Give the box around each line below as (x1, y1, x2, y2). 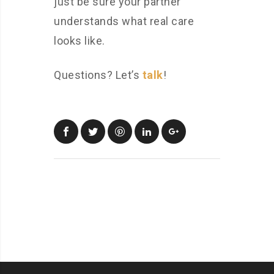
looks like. (54, 34, 105, 48)
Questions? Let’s (54, 68, 143, 82)
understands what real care (54, 15, 194, 28)
